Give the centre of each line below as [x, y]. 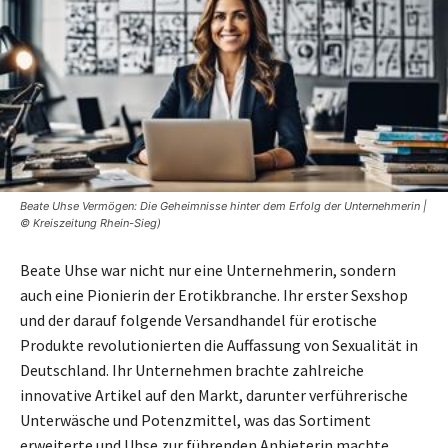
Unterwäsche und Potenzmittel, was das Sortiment [195, 419]
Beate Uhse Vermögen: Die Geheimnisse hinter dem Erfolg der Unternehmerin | [223, 205]
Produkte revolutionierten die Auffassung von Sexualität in [219, 344]
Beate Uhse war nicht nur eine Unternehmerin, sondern [208, 269]
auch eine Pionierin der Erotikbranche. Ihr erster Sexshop [214, 294]
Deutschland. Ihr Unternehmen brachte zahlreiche [192, 369]
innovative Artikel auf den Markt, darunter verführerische [214, 394]
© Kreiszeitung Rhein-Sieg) [90, 222]
